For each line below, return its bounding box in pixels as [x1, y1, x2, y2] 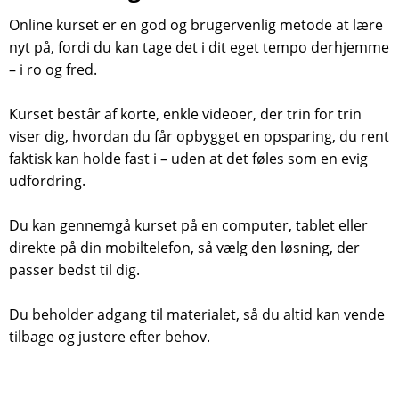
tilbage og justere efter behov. [9, 326, 210, 346]
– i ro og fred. [9, 59, 97, 79]
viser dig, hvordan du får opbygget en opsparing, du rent [9, 126, 389, 146]
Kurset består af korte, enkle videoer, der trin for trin [9, 103, 362, 124]
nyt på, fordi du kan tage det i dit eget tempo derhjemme [9, 37, 389, 57]
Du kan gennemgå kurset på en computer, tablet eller [9, 215, 368, 235]
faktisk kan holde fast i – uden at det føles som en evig [9, 148, 368, 168]
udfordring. [9, 170, 85, 191]
